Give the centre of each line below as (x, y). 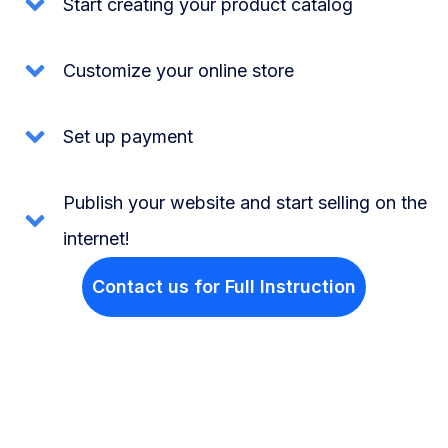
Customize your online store (178, 71)
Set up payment (127, 137)
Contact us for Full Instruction (224, 287)
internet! (96, 239)
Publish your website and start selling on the (244, 203)
